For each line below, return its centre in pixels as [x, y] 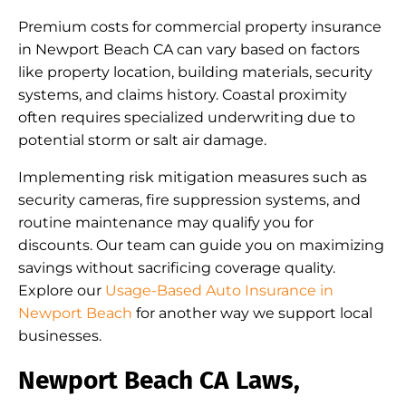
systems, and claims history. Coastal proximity [183, 95]
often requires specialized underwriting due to [187, 117]
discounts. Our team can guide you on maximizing [201, 245]
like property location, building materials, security [195, 72]
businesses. [60, 336]
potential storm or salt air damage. [142, 140]
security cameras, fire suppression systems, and [189, 200]
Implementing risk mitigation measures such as [193, 177]
